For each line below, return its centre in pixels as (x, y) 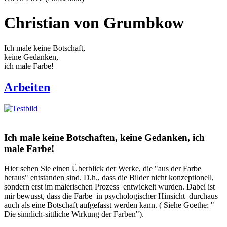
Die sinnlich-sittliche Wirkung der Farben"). (75, 214)
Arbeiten (27, 87)
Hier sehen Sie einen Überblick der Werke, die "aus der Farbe (103, 168)
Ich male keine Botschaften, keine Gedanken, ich (104, 138)
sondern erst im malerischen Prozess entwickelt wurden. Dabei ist (109, 186)
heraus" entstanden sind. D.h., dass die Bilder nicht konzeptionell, (109, 177)
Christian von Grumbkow (94, 23)
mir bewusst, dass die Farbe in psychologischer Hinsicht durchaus (111, 196)
